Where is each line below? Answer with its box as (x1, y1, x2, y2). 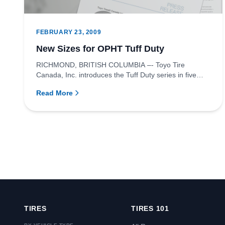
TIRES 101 (131, 204, 169, 212)
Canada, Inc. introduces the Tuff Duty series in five (36, 70, 196, 79)
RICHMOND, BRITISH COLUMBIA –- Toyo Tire (36, 60, 185, 69)
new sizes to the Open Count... (36, 80, 134, 89)
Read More (36, 88, 73, 97)
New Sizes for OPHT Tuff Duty (36, 43, 164, 54)
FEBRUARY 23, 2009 (36, 28, 101, 36)
